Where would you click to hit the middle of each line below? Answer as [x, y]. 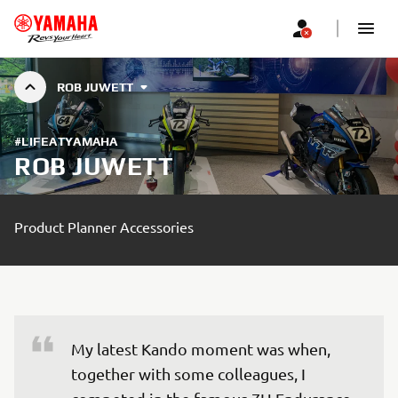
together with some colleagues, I [190, 374]
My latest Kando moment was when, [203, 349]
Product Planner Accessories [104, 227]
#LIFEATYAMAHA [66, 141]
